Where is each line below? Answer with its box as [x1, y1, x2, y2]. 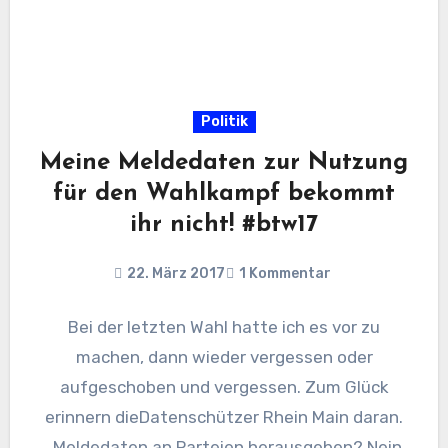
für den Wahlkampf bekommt [53, 182, 395, 207]
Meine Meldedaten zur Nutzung [40, 151, 408, 176]
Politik [200, 113, 248, 131]
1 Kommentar [239, 265, 331, 283]
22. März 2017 [127, 265, 225, 283]
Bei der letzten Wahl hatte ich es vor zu [68, 317, 380, 338]
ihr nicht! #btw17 [130, 213, 318, 238]
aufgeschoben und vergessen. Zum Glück [59, 377, 389, 398]
